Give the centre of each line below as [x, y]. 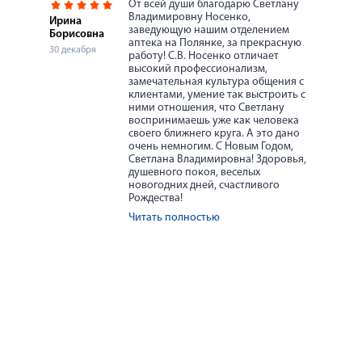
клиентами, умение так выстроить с [217, 95]
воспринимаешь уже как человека [214, 121]
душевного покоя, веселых [194, 173]
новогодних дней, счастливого [204, 185]
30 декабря [73, 50]
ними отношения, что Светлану [206, 108]
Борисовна [77, 34]
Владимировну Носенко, [189, 17]
